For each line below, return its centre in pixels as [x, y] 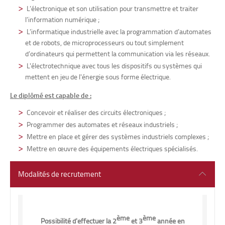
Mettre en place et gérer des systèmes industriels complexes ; [118, 136]
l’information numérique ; [62, 19]
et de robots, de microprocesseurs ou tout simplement [104, 42]
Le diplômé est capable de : [51, 95]
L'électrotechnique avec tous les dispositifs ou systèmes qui [114, 66]
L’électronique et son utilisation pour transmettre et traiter [113, 8]
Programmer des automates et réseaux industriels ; [102, 124]
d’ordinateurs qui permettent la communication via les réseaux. [118, 53]
